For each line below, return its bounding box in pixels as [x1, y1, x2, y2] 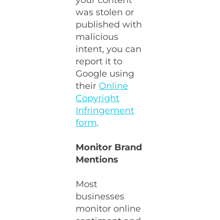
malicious [76, 31, 119, 42]
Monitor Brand [76, 142, 142, 153]
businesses [76, 191, 125, 202]
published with [76, 19, 142, 30]
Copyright [76, 93, 120, 104]
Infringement [76, 105, 135, 116]
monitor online [76, 203, 141, 214]
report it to [76, 56, 123, 67]
